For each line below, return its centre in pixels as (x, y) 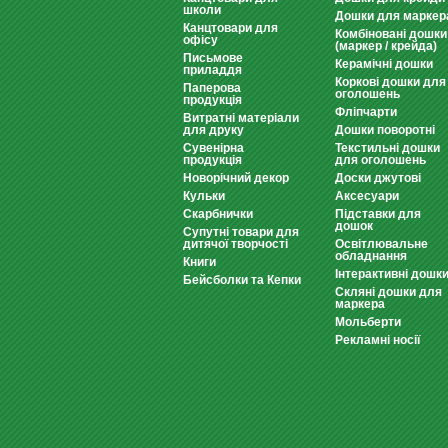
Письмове (213, 58)
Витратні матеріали (241, 118)
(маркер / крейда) (386, 46)
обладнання (371, 256)
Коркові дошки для (390, 82)
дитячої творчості (235, 244)
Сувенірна (213, 148)
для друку (213, 130)
